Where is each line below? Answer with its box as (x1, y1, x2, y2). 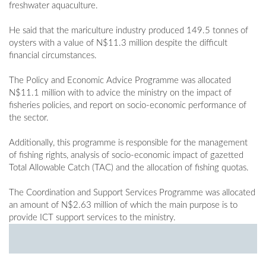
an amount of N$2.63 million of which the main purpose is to (9, 201, 237, 210)
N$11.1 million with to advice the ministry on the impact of (9, 88, 232, 98)
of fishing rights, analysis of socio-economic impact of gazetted (9, 151, 243, 160)
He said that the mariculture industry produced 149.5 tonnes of (9, 26, 248, 36)
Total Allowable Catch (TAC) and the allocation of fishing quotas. (9, 163, 249, 173)
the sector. (9, 113, 49, 123)
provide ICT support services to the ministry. (9, 213, 176, 223)
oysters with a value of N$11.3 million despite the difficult (9, 39, 227, 48)
